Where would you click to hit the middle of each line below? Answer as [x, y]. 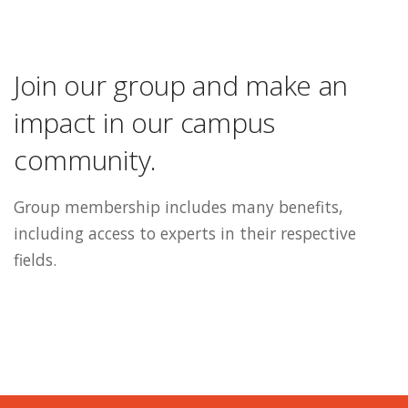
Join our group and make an [181, 85]
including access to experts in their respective [185, 234]
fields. [35, 260]
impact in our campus [144, 122]
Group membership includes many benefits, [178, 207]
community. [85, 159]
